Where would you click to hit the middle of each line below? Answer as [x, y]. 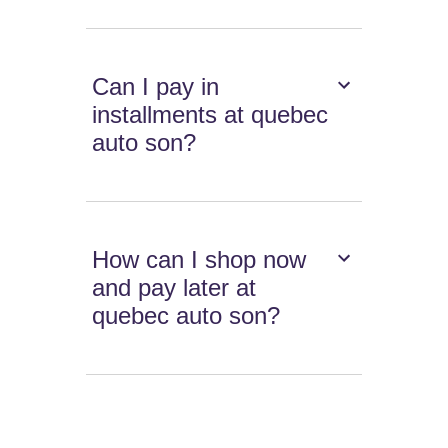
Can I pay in [156, 87]
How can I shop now [199, 260]
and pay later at [174, 288]
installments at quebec [210, 115]
